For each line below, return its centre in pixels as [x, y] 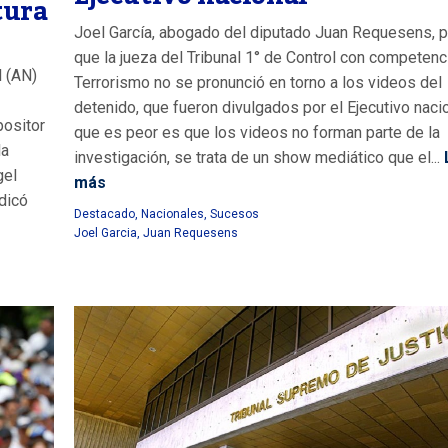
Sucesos [234, 214]
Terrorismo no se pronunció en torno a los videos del [258, 83]
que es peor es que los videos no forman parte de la [257, 133]
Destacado [104, 214]
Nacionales [172, 214]
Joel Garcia [105, 233]
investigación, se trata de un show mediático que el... [257, 158]
